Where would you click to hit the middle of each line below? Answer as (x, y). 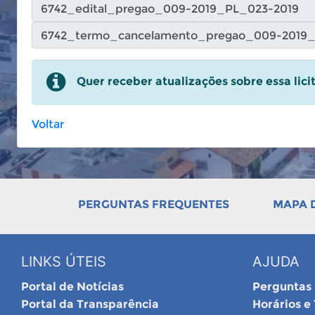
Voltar (48, 124)
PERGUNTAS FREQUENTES (153, 204)
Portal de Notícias (72, 287)
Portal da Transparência (90, 304)
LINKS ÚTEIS (64, 262)
